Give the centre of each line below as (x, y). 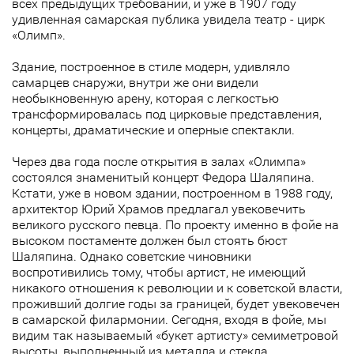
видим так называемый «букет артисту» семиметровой (175, 336)
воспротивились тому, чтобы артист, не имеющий (159, 273)
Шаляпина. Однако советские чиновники (132, 257)
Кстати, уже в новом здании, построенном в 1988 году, (172, 194)
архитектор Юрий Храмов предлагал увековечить (159, 209)
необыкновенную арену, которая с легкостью (145, 99)
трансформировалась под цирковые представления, (167, 115)
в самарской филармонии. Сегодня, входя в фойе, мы (169, 320)
